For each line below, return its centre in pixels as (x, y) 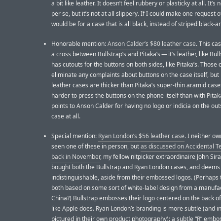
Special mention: (75, 136)
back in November (76, 157)
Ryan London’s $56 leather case (141, 136)
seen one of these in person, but (96, 147)
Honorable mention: (79, 44)
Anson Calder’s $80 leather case (152, 44)
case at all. (66, 116)
